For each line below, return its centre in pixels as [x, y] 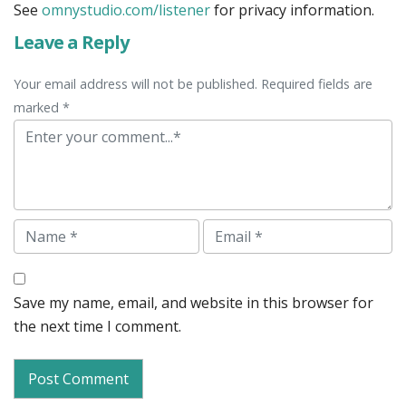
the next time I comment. [97, 327]
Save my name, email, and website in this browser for [193, 303]
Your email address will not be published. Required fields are [193, 84]
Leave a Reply [71, 43]
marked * [42, 108]
